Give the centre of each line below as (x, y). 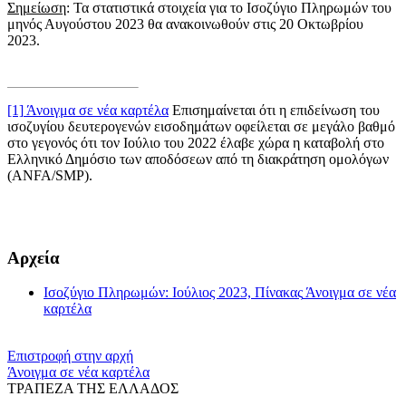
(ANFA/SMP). (50, 175)
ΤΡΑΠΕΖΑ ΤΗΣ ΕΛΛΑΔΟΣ (93, 389)
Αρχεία (34, 257)
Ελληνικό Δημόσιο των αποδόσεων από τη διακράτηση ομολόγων (198, 159)
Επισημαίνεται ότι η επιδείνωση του (274, 110)
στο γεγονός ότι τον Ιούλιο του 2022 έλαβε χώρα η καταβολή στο (196, 142)
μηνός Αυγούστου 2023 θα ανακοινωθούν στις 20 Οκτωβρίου (185, 24)
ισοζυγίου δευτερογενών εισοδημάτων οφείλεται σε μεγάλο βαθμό (201, 126)
